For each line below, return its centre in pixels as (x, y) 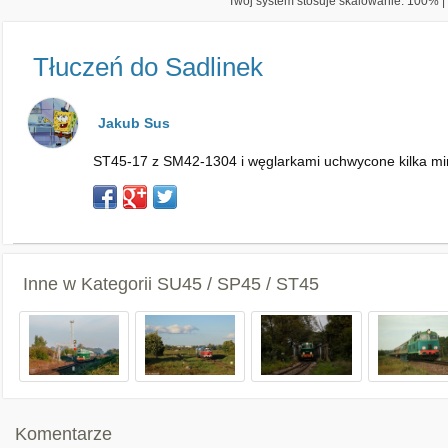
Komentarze (63, 434)
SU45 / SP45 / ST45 (238, 284)
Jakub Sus (134, 123)
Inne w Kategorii (90, 284)
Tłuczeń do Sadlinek (148, 67)
